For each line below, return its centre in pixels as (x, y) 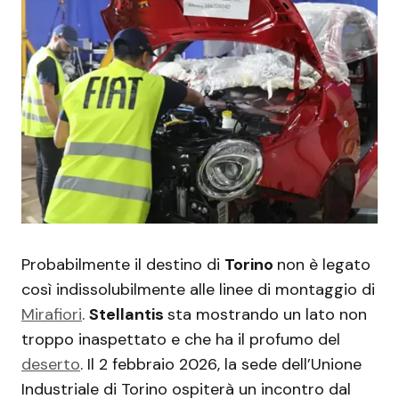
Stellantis (128, 314)
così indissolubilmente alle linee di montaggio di (198, 289)
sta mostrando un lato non (267, 314)
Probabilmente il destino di (123, 264)
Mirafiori (52, 314)
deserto (51, 364)
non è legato (324, 264)
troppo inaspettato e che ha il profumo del (181, 339)
